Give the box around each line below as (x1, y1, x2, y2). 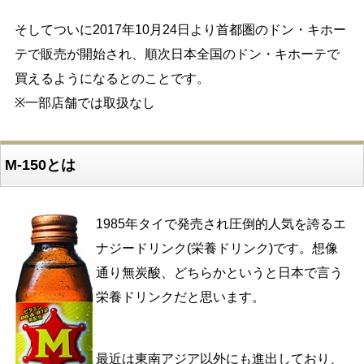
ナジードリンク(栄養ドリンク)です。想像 (95, 240, 338, 255)
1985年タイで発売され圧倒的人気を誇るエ (95, 216, 346, 231)
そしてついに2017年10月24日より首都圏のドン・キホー (14, 22, 346, 37)
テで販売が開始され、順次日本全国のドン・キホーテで (14, 46, 340, 61)
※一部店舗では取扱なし (14, 95, 155, 110)
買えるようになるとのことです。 (14, 71, 210, 85)
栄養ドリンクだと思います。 (95, 289, 265, 304)
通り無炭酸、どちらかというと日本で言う (95, 265, 343, 279)
